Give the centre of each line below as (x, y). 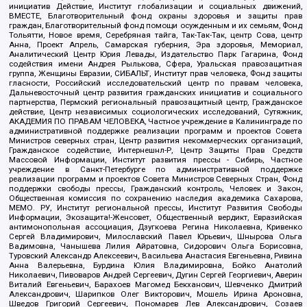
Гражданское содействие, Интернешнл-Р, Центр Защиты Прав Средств (156, 150)
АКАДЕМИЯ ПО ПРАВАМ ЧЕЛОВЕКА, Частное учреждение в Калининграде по (156, 122)
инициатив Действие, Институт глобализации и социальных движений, (156, 7)
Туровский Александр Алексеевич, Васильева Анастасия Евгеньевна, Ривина (156, 256)
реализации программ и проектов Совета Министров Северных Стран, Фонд (156, 179)
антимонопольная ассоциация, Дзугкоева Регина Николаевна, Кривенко (156, 227)
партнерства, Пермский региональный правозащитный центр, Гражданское (156, 102)
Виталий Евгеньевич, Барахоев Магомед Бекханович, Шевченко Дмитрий (156, 285)
